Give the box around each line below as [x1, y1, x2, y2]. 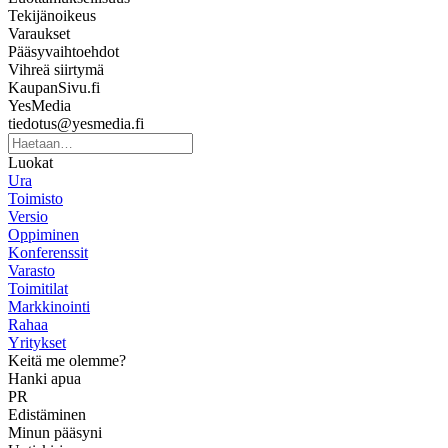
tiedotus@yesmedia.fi [8, 114, 144, 132]
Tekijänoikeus [8, 6, 96, 24]
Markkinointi [8, 297, 90, 315]
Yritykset [8, 333, 66, 351]
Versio [8, 207, 48, 225]
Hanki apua [8, 369, 81, 387]
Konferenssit [8, 243, 88, 261]
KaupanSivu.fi [8, 78, 100, 96]
